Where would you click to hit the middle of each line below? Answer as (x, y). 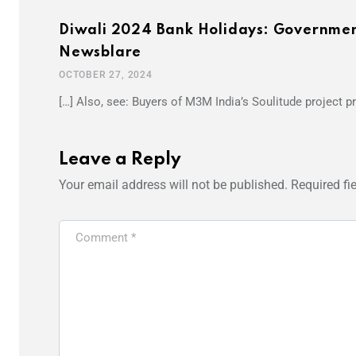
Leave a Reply (120, 159)
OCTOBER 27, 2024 (106, 74)
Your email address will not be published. (173, 184)
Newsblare (101, 52)
